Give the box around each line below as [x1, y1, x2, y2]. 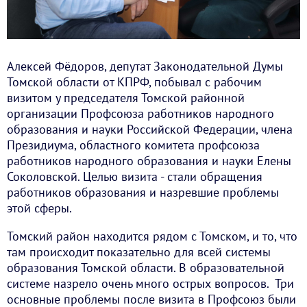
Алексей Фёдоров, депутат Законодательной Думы [7, 58, 283, 75]
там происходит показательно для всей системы [7, 244, 271, 260]
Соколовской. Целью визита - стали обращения [7, 169, 262, 185]
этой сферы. [7, 200, 72, 217]
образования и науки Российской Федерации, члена [7, 121, 293, 138]
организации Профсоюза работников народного [7, 106, 274, 122]
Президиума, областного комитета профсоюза [7, 137, 260, 153]
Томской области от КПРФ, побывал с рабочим [7, 74, 262, 90]
